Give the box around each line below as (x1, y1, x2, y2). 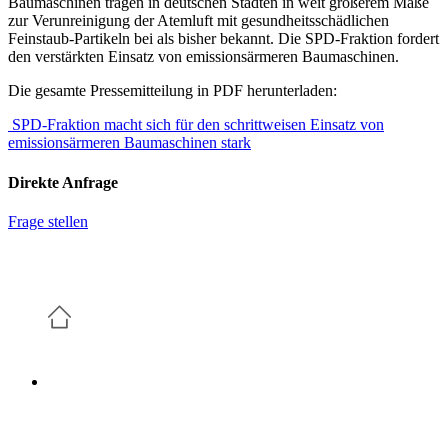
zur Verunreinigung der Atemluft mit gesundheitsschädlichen (8, 12, 389, 30)
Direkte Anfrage (8, 173, 118, 191)
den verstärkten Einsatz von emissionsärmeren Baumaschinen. (8, 48, 399, 66)
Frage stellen (8, 212, 88, 230)
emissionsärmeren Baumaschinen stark (8, 134, 251, 152)
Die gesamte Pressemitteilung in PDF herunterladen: (8, 82, 337, 100)
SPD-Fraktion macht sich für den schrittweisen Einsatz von (8, 116, 384, 134)
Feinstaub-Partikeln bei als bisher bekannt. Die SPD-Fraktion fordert (8, 30, 439, 48)
